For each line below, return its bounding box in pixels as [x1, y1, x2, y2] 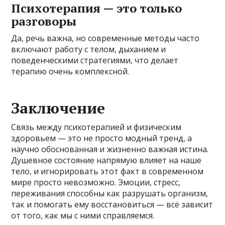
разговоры [11, 13, 77, 29]
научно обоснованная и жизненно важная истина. [11, 143, 209, 155]
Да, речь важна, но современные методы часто [11, 32, 200, 44]
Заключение [11, 97, 105, 118]
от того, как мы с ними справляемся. [11, 209, 155, 221]
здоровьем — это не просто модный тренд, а [11, 132, 192, 144]
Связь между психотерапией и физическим [11, 121, 182, 133]
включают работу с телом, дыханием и [11, 43, 166, 55]
